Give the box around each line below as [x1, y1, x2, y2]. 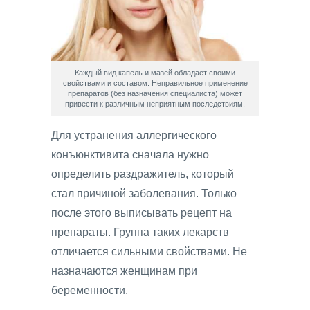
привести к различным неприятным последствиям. [65, 100, 245, 109]
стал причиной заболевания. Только [51, 187, 237, 199]
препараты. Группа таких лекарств [51, 226, 229, 238]
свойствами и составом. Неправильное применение [62, 79, 248, 88]
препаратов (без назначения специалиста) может [68, 89, 242, 98]
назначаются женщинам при [51, 264, 197, 277]
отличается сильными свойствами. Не [51, 245, 247, 257]
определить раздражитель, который [51, 167, 234, 180]
